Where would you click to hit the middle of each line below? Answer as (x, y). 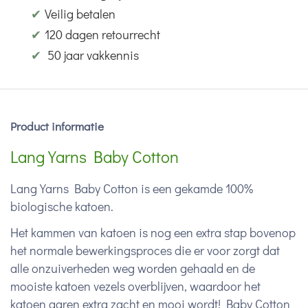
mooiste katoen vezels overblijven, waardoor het (135, 286)
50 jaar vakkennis (92, 55)
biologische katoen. (62, 206)
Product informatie (57, 126)
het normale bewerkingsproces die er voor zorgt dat (145, 250)
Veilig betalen (80, 14)
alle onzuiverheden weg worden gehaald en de (133, 268)
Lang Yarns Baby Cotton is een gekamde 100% (132, 188)
